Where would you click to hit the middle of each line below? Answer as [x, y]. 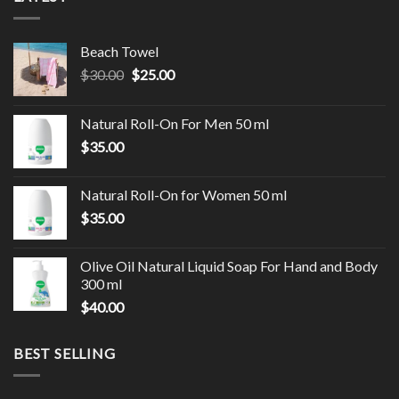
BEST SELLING [65, 353]
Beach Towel [119, 51]
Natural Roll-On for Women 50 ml [183, 194]
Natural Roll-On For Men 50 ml [175, 123]
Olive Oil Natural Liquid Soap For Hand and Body [229, 265]
